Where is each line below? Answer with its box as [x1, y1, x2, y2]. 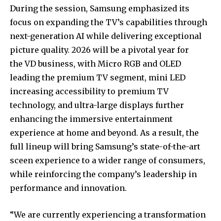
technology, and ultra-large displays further [10, 100, 184, 110]
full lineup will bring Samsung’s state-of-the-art [10, 141, 200, 151]
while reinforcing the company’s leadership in [10, 169, 197, 179]
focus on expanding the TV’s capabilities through [10, 17, 207, 27]
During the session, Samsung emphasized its [10, 3, 189, 13]
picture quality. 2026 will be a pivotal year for [10, 44, 189, 55]
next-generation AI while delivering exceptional [10, 31, 202, 41]
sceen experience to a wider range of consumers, [10, 155, 205, 165]
